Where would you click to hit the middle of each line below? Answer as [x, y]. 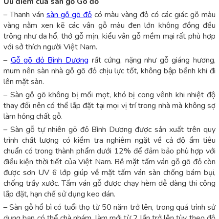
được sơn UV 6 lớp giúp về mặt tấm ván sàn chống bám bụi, [109, 173]
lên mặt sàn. [24, 82]
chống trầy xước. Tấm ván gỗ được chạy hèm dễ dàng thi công [109, 184]
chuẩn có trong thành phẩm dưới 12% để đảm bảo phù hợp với [109, 151]
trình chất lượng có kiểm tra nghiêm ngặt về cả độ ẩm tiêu [109, 141]
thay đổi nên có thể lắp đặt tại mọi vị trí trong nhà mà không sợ [109, 106]
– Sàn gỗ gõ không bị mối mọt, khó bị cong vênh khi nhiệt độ [109, 95]
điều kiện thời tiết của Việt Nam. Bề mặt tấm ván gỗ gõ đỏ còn [109, 162]
